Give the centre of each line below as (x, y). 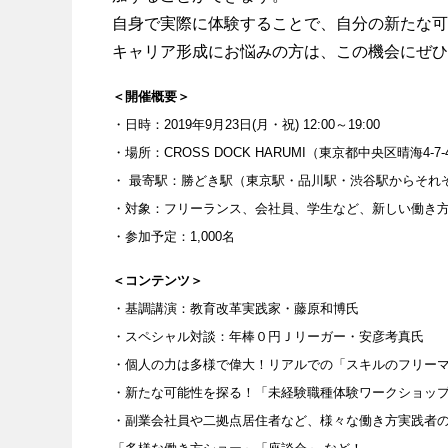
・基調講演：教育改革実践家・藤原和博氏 (235, 309)
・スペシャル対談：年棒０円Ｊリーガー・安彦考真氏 (268, 337)
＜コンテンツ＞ (157, 281)
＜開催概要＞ (151, 97)
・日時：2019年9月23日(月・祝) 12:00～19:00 (246, 125)
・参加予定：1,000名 (173, 237)
